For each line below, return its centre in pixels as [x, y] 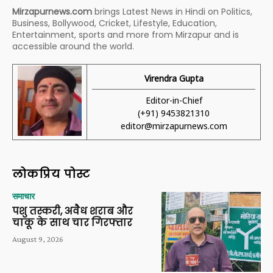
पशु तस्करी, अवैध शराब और [73, 211]
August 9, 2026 [38, 239]
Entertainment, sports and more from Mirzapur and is [126, 35]
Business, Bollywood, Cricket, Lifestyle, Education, [115, 23]
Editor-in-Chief [174, 101]
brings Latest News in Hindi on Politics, [172, 12]
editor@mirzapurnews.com [174, 126]
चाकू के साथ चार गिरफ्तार [72, 223]
